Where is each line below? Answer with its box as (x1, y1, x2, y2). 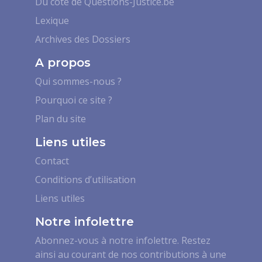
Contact (35, 154, 69, 167)
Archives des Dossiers (35, 32, 130, 46)
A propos (35, 55, 91, 70)
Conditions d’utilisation (35, 173, 136, 186)
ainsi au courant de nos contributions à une (35, 247, 226, 261)
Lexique (35, 13, 69, 27)
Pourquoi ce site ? (35, 93, 112, 106)
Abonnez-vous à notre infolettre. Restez (35, 233, 211, 247)
